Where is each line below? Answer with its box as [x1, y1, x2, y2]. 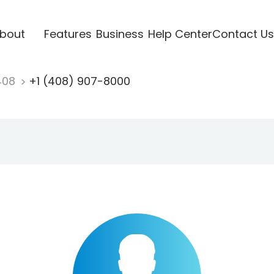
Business [95, 26, 144, 42]
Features [43, 26, 92, 42]
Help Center [147, 26, 212, 42]
